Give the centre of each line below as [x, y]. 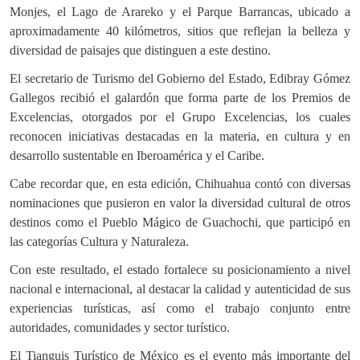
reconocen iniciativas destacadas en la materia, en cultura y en [180, 136]
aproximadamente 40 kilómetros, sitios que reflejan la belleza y [180, 31]
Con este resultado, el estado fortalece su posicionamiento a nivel [180, 269]
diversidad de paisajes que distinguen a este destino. [140, 50]
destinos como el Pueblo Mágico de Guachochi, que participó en [180, 222]
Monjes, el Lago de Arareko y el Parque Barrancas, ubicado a [180, 11]
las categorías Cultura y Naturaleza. [99, 241]
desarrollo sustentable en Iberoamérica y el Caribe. [137, 155]
